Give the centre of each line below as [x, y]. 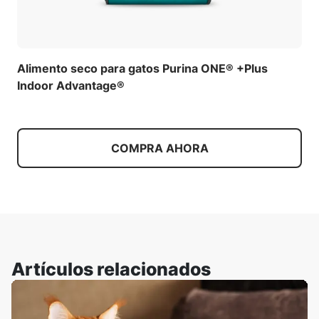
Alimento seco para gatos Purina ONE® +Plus [142, 68]
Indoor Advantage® [71, 85]
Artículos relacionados [111, 269]
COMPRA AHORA [159, 148]
